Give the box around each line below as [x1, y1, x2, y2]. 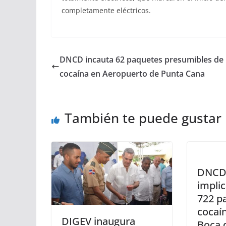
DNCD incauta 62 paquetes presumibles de [60, 53, 223, 65]
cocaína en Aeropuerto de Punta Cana [60, 68, 205, 79]
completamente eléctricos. [62, 5, 151, 15]
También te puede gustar [65, 108, 221, 127]
